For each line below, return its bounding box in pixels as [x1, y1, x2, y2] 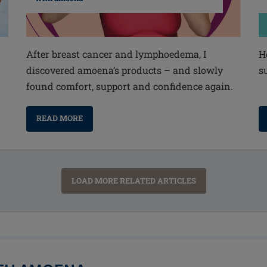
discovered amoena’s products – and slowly [26, 64, 223, 77]
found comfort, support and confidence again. [26, 80, 233, 93]
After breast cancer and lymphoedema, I [26, 48, 206, 61]
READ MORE [36, 113, 83, 124]
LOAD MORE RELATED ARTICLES [71, 175, 196, 187]
